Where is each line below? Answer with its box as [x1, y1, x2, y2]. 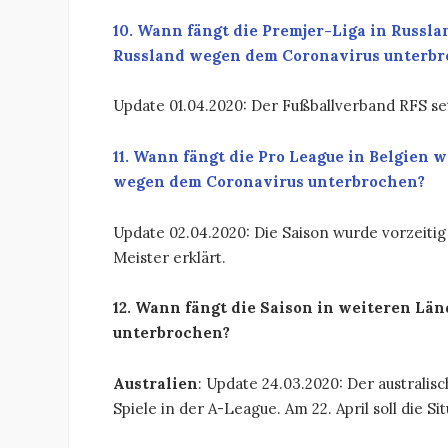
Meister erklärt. [113, 247, 226, 267]
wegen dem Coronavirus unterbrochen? [113, 171, 425, 191]
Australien [113, 374, 198, 394]
